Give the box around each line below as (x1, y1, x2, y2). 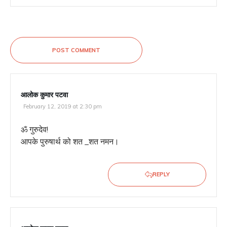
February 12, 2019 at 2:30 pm (23, 103, 102, 110)
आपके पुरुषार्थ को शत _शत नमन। (21, 136, 119, 147)
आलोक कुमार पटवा (21, 90, 68, 100)
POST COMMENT (52, 47, 100, 54)
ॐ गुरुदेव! (21, 124, 48, 135)
